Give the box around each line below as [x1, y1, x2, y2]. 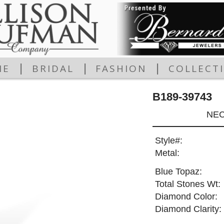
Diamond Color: [154, 191, 217, 202]
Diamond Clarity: [154, 204, 221, 214]
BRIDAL [31, 62, 74, 75]
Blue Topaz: [154, 166, 202, 177]
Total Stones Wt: [154, 179, 220, 189]
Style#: [154, 135, 182, 146]
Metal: [154, 148, 179, 158]
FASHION [95, 62, 147, 75]
